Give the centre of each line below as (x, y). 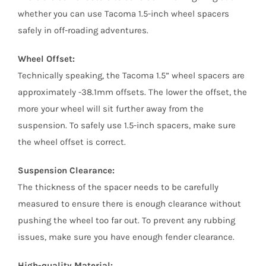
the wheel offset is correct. (72, 142)
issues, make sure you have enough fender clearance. (126, 237)
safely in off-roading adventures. (83, 30)
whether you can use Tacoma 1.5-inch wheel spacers (123, 13)
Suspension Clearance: (66, 170)
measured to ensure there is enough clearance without (129, 203)
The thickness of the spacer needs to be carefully (118, 187)
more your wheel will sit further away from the (110, 108)
